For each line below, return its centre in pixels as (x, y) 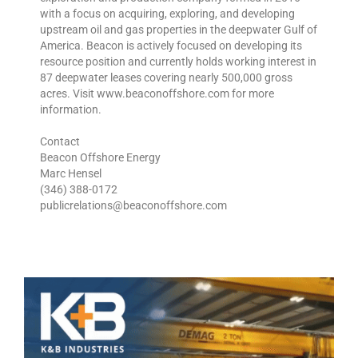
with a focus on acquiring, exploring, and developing (167, 14)
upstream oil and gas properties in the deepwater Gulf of (179, 30)
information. (71, 110)
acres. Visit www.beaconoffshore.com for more (157, 94)
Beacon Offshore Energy (100, 158)
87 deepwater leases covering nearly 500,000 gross (166, 78)
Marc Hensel (71, 174)
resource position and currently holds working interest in (178, 62)
